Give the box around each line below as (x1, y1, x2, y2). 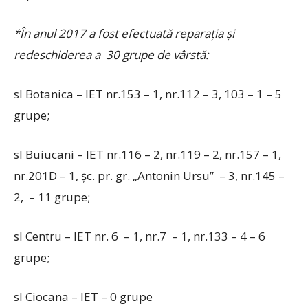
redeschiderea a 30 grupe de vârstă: (14, 47, 208, 63)
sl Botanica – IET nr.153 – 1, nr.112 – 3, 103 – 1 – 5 (14, 86, 282, 102)
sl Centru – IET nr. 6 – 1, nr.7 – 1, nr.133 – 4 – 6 (14, 228, 265, 244)
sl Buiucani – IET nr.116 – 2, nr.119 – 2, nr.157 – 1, (14, 146, 284, 162)
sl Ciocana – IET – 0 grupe (14, 289, 153, 305)
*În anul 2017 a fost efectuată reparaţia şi (14, 25, 234, 41)
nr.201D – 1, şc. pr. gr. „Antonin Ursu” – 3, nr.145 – (14, 168, 285, 184)
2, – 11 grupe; (14, 189, 90, 205)
